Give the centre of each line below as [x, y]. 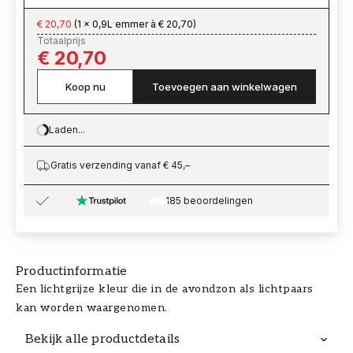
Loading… [69, 138]
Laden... [67, 130]
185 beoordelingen [209, 201]
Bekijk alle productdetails [103, 339]
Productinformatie [72, 271]
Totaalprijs [61, 41]
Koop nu [85, 87]
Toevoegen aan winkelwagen [225, 87]
